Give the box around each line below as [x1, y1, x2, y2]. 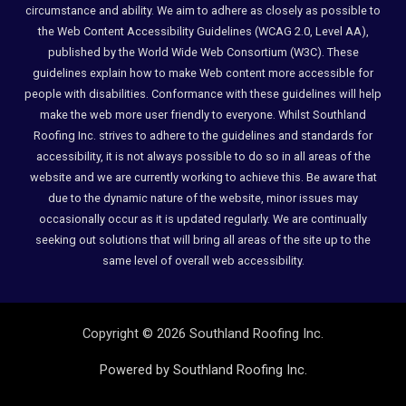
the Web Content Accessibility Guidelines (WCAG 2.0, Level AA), [37, 24, 369, 38]
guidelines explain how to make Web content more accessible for [33, 65, 373, 80]
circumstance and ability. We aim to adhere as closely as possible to [25, 3, 381, 17]
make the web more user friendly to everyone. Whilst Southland [40, 107, 366, 121]
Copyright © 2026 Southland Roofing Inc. [82, 324, 324, 342]
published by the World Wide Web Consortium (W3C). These [47, 44, 359, 59]
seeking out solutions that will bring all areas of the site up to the [35, 232, 371, 246]
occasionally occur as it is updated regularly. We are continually [39, 211, 367, 226]
